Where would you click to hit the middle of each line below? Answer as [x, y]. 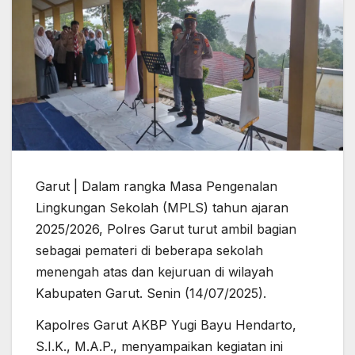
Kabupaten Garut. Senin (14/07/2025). [151, 294]
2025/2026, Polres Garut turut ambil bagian [166, 229]
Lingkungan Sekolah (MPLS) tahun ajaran [162, 208]
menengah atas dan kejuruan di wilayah [155, 272]
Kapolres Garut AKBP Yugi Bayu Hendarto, [166, 325]
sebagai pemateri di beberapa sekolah [149, 251]
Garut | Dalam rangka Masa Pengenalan [157, 187]
